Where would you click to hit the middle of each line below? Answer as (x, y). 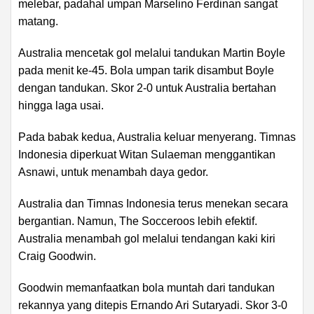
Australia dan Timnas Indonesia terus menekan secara (153, 203)
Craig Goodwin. (57, 256)
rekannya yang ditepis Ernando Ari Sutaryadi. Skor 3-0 (153, 305)
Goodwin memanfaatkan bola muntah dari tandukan (146, 287)
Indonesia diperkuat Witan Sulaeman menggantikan (147, 154)
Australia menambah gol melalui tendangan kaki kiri (147, 238)
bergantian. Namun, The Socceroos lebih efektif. (138, 221)
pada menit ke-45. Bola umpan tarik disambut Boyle (146, 70)
